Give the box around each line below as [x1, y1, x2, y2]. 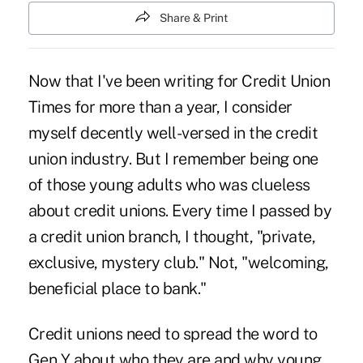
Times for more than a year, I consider [28, 97, 293, 117]
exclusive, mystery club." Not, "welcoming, [28, 253, 329, 273]
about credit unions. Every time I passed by [28, 201, 332, 221]
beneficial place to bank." [28, 279, 207, 299]
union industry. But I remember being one [28, 149, 318, 169]
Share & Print [160, 11, 228, 24]
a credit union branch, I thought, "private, [28, 227, 316, 247]
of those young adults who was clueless [28, 175, 310, 195]
